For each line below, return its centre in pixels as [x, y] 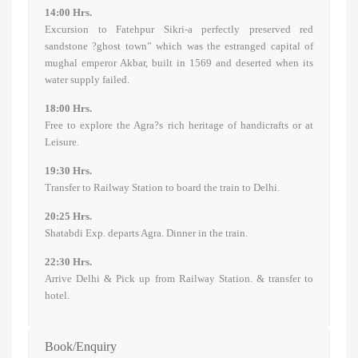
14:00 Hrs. [68, 13]
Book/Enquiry [81, 347]
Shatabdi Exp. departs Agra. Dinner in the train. [146, 233]
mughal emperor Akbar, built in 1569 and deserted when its [179, 63]
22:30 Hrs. [68, 262]
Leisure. [62, 142]
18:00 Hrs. [68, 109]
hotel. [57, 296]
